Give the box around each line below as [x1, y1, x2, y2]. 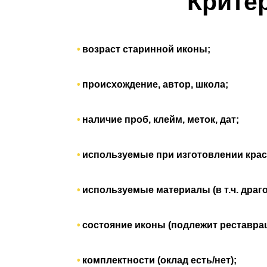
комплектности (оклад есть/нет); [82, 255, 237, 265]
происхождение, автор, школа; [82, 79, 228, 89]
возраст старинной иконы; [82, 44, 210, 54]
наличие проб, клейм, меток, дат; [82, 114, 239, 125]
